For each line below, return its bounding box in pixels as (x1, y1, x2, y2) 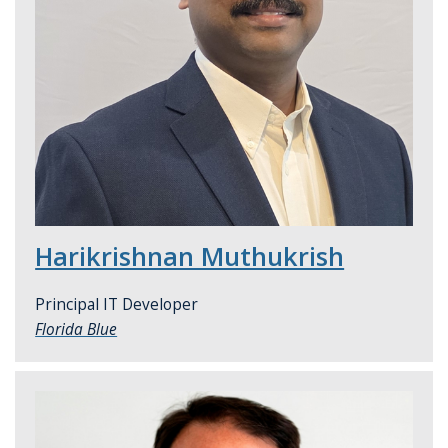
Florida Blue (35, 319, 118, 341)
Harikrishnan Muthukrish (35, 239, 345, 274)
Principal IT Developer (35, 294, 199, 316)
